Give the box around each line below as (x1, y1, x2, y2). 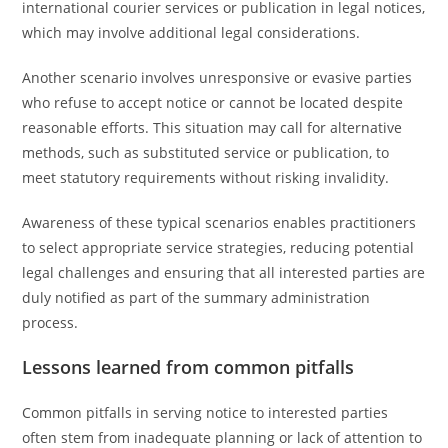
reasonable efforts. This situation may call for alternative (22, 118, 403, 137)
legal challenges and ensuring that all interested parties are (22, 263, 426, 282)
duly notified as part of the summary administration (22, 288, 371, 307)
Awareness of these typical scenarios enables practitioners (22, 213, 417, 232)
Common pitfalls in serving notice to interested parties (22, 403, 389, 422)
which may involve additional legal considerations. (22, 23, 361, 42)
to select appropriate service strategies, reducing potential (22, 238, 415, 257)
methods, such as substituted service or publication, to (22, 143, 390, 162)
